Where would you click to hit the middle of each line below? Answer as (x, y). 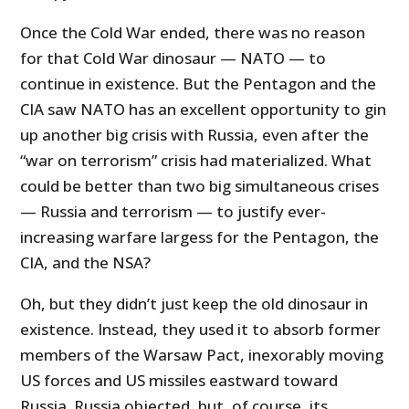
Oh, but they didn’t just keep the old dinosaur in (194, 304)
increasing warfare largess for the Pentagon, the (200, 237)
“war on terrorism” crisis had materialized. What (196, 161)
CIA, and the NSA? (86, 263)
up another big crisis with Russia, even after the (195, 135)
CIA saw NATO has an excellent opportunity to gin (204, 110)
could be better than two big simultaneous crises (200, 186)
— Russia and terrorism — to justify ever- (173, 212)
